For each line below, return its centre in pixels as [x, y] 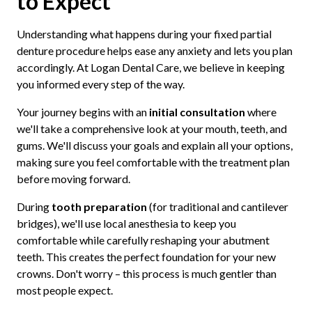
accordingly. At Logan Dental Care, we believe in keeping [150, 67]
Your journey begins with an [83, 111]
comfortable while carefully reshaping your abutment [143, 240]
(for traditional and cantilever [217, 206]
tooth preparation [99, 206]
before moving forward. [73, 178]
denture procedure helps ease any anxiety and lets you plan [154, 50]
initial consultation [197, 111]
